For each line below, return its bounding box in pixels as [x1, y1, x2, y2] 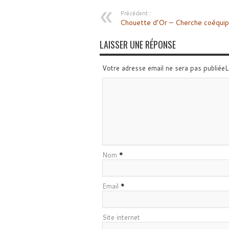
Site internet [102, 213, 140, 222]
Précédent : [120, 9, 151, 17]
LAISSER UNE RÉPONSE [99, 38, 176, 51]
